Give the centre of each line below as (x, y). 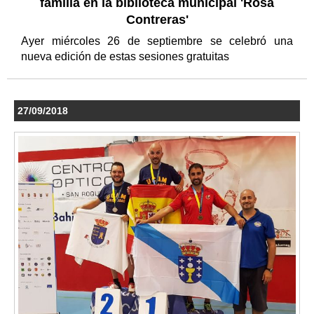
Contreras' (157, 19)
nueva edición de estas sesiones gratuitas (127, 56)
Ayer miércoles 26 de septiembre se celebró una (157, 41)
